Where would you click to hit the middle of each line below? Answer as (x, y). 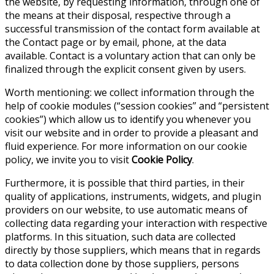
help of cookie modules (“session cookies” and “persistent (137, 106)
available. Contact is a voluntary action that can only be (130, 55)
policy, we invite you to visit (68, 159)
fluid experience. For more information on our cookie (126, 146)
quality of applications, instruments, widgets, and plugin (133, 196)
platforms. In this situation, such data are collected (120, 236)
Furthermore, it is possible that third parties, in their (125, 183)
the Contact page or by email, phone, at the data (116, 42)
